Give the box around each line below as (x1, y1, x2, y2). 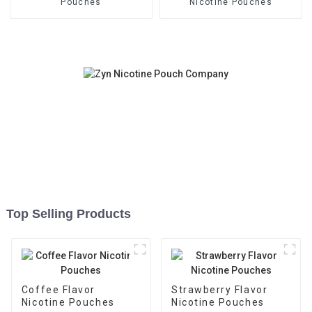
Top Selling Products (6, 207, 131, 221)
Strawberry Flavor (171, 284, 268, 296)
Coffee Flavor (21, 284, 95, 296)
